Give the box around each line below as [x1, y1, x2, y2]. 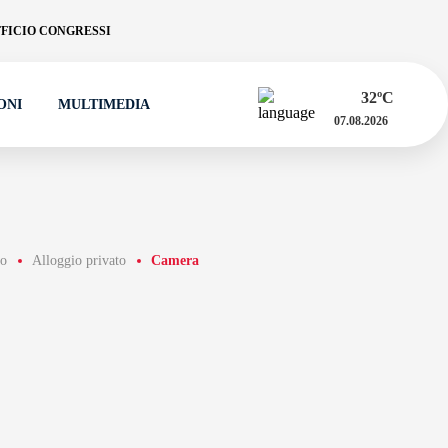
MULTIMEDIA [57, 97, 150, 112]
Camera [150, 253, 199, 268]
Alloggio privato [31, 253, 126, 268]
